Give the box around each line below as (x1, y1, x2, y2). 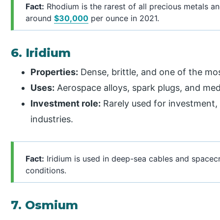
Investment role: (30, 98, 101, 109)
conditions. (26, 165, 67, 175)
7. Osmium (11, 198, 79, 212)
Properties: (30, 66, 79, 77)
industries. (30, 113, 74, 124)
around (26, 13, 55, 23)
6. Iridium (11, 45, 71, 60)
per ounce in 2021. (88, 13, 160, 23)
